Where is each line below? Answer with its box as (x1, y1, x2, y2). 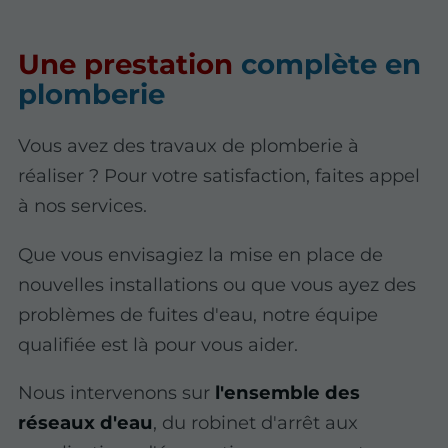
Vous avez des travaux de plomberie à (18, 134, 360, 158)
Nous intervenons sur (18, 380, 216, 404)
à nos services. (18, 194, 148, 218)
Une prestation (18, 46, 234, 81)
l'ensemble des (215, 380, 361, 404)
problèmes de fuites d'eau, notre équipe (18, 302, 379, 326)
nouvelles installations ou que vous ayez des (18, 272, 417, 296)
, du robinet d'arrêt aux (153, 410, 359, 434)
